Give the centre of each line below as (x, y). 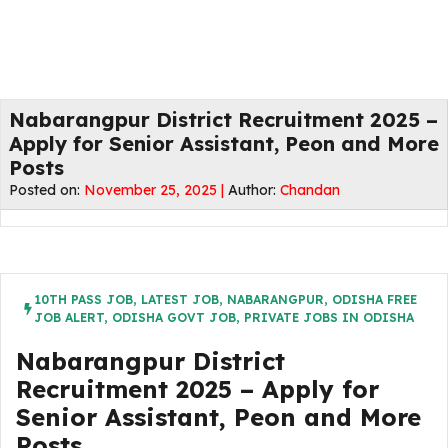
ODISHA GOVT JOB (174, 317)
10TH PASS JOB (83, 299)
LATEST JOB (180, 299)
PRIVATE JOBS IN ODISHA (329, 317)
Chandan (310, 190)
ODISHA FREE (374, 299)
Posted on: (46, 190)
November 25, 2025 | (156, 190)
